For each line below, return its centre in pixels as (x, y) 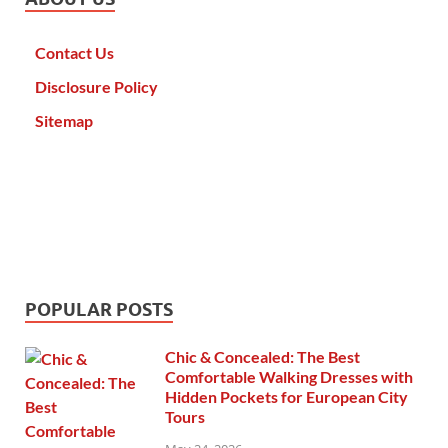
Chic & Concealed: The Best (262, 357)
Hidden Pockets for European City (286, 397)
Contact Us (74, 53)
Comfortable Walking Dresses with (289, 377)
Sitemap (64, 121)
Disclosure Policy (96, 87)
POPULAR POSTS (99, 310)
